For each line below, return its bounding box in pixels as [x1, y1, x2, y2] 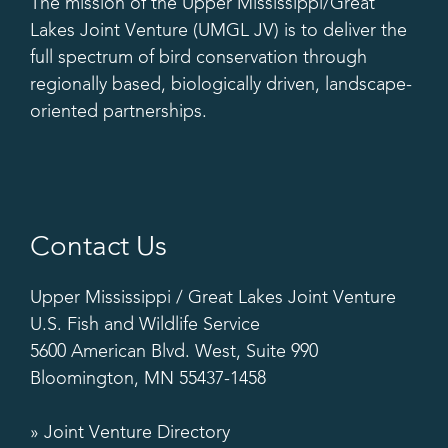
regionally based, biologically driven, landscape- [30, 75, 412, 94]
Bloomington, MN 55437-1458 [30, 369, 266, 388]
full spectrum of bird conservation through [30, 48, 367, 67]
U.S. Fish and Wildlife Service [30, 315, 260, 334]
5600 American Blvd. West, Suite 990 [30, 342, 318, 361]
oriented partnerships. [30, 102, 207, 121]
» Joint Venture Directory [30, 423, 230, 442]
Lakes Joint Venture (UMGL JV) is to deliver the [30, 21, 407, 40]
